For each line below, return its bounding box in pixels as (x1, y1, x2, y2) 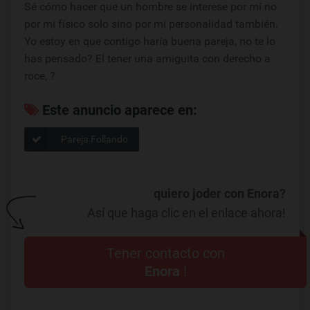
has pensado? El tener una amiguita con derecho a (24, 52, 271, 65)
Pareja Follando (59, 133, 128, 145)
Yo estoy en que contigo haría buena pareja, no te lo (24, 35, 275, 48)
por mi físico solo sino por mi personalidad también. (24, 17, 278, 30)
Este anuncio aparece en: (39, 102, 197, 118)
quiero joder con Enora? (154, 186, 286, 201)
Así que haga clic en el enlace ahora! (87, 206, 286, 220)
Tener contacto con (106, 245, 225, 262)
